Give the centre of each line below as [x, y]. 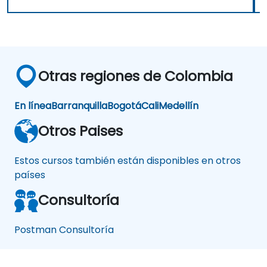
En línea [33, 105]
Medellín [178, 105]
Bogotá [124, 105]
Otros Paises [80, 131]
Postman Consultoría [64, 229]
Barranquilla [79, 105]
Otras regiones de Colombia [136, 76]
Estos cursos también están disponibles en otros [128, 160]
